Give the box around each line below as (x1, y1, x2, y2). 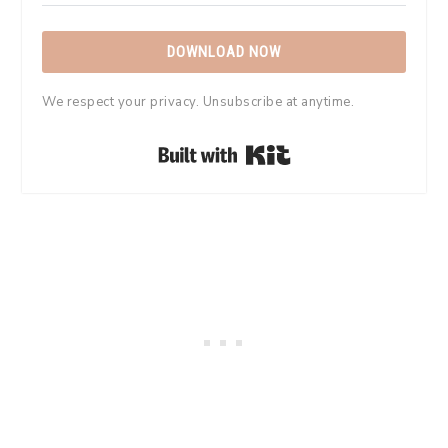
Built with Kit (290, 137, 421, 165)
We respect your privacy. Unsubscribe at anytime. (42, 92, 354, 111)
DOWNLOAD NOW (167, 42, 281, 61)
